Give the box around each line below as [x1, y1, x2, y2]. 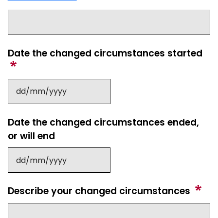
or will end [7, 129, 55, 143]
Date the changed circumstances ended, [7, 115, 199, 129]
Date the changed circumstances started [7, 47, 205, 60]
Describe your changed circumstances [7, 184, 193, 198]
